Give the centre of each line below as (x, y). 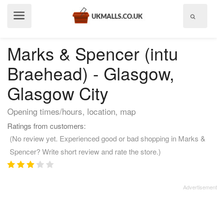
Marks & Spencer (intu (93, 53)
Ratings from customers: (46, 126)
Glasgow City (58, 93)
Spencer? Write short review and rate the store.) (85, 151)
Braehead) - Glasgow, (91, 73)
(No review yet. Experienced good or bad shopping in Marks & (108, 138)
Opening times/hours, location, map (71, 111)
